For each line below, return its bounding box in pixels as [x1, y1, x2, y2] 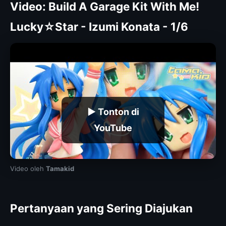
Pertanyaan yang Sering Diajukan [10, 201, 193, 215]
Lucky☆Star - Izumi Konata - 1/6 [10, 20, 188, 33]
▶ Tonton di [87, 106, 139, 117]
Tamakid [46, 164, 74, 173]
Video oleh [10, 164, 46, 173]
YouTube [94, 123, 132, 133]
